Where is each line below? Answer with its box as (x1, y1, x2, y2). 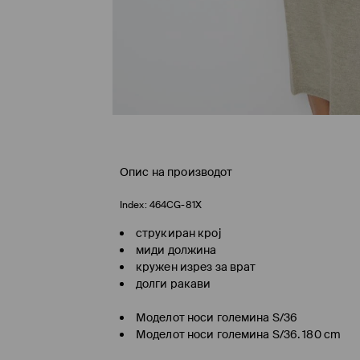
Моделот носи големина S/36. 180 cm (136, 326, 342, 342)
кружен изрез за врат (136, 259, 256, 274)
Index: (120, 198, 147, 211)
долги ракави (136, 276, 211, 291)
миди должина (136, 242, 217, 257)
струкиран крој (136, 225, 221, 240)
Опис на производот (120, 164, 233, 179)
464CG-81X (149, 198, 202, 211)
